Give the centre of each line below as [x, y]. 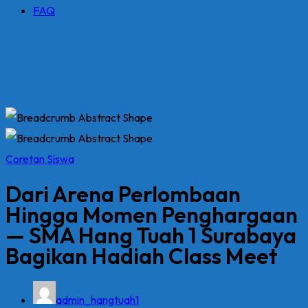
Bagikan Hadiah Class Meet [142, 256]
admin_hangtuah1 [97, 299]
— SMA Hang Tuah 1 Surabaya [151, 235]
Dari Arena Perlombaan [123, 194]
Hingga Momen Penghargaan [152, 215]
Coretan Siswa [40, 159]
